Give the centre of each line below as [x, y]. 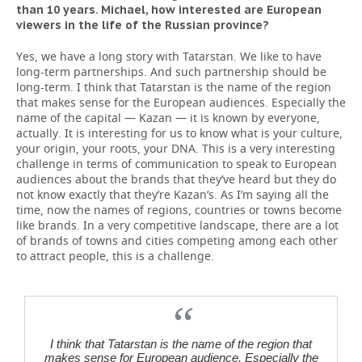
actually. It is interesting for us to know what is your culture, [179, 133]
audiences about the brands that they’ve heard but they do [176, 179]
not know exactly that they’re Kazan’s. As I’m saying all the [173, 194]
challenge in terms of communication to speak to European [177, 164]
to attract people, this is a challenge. [115, 256]
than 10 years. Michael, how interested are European [169, 10]
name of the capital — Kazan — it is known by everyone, [168, 118]
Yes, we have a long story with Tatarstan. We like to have [169, 56]
